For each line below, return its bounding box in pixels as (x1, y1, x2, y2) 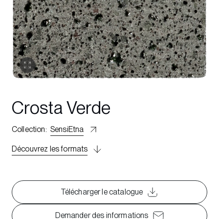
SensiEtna (50, 125, 84, 134)
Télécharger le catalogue (60, 187, 143, 197)
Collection (12, 125, 45, 134)
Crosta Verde (12, 97, 111, 118)
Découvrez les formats (12, 144, 88, 153)
